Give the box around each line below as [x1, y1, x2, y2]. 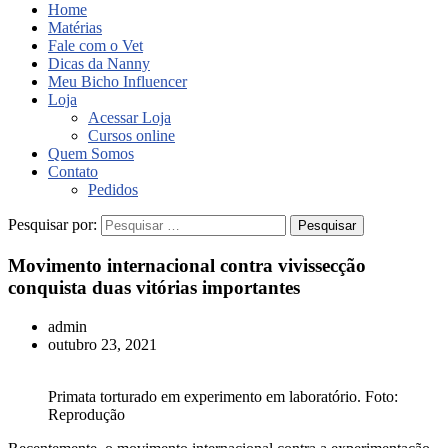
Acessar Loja [88, 109, 171, 127]
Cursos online [88, 127, 175, 145]
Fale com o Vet [48, 37, 143, 55]
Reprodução [48, 405, 125, 423]
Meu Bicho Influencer [48, 73, 187, 91]
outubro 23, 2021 [48, 335, 157, 353]
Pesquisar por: [8, 216, 97, 234]
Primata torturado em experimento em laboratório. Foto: [48, 387, 398, 405]
